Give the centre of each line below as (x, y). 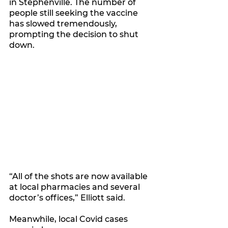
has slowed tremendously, (64, 24)
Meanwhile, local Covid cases (69, 219)
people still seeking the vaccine (75, 13)
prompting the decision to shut (75, 35)
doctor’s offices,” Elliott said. (67, 197)
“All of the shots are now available (79, 176)
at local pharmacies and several (76, 187)
